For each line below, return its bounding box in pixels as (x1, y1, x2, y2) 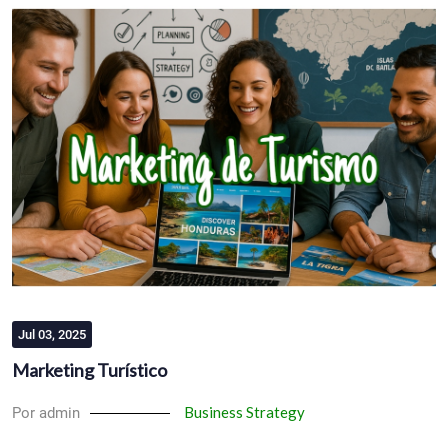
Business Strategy (184, 403, 305, 421)
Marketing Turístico (12, 359, 167, 381)
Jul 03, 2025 (18, 327, 86, 342)
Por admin (12, 404, 80, 422)
